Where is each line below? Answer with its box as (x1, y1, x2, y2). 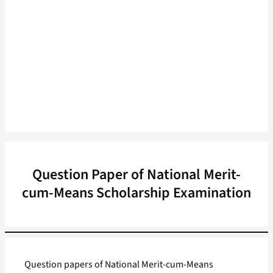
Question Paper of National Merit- (32, 164, 241, 186)
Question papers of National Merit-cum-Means (24, 258, 213, 272)
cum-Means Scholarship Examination (22, 182, 251, 204)
